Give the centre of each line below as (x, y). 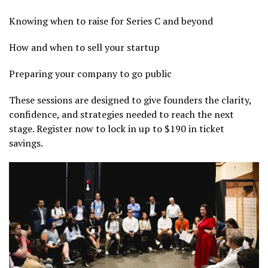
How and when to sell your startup (84, 47)
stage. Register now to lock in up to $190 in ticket (117, 128)
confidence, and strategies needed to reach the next (121, 114)
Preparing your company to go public (90, 73)
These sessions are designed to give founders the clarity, (130, 100)
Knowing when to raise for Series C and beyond (111, 21)
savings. (26, 143)
